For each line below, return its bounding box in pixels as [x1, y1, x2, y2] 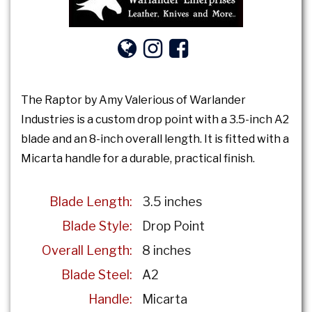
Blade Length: [49, 194, 132, 209]
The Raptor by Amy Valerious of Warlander [21, 93, 246, 107]
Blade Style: [62, 218, 132, 233]
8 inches [139, 242, 191, 258]
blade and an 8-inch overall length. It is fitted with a [21, 132, 289, 146]
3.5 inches [139, 194, 202, 209]
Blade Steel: [61, 267, 132, 282]
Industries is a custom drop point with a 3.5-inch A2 [21, 112, 289, 126]
